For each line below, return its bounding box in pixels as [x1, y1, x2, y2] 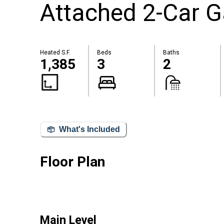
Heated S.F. [40, 49, 70, 56]
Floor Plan [40, 153, 105, 170]
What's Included [59, 125, 120, 134]
